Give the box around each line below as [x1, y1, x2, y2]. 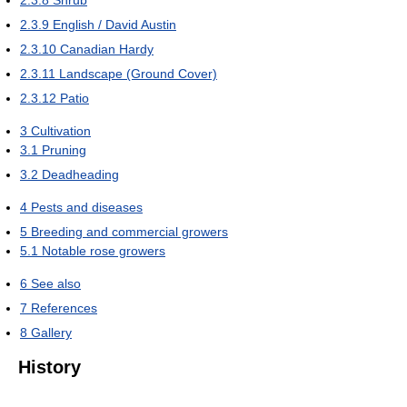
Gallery [31, 324, 72, 340]
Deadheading [42, 166, 119, 182]
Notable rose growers [42, 243, 165, 258]
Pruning [42, 142, 86, 157]
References [31, 300, 97, 315]
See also [31, 275, 81, 291]
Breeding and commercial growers [31, 223, 228, 239]
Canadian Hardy [60, 41, 154, 56]
